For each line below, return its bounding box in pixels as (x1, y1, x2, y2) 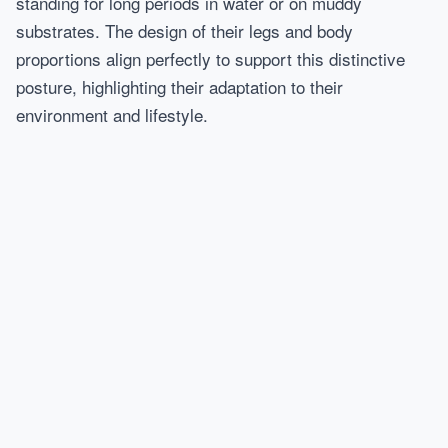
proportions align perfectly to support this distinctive (16, 46, 405, 71)
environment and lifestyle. (16, 102, 208, 127)
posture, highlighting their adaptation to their (16, 74, 343, 99)
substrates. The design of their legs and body (16, 18, 353, 43)
